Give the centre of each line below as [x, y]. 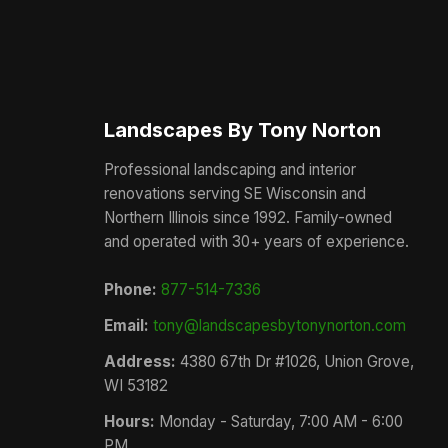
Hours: [129, 421]
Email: [126, 325]
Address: [140, 361]
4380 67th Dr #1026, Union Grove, [295, 361]
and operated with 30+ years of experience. [256, 241]
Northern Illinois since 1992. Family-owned [248, 217]
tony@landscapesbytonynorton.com [279, 325]
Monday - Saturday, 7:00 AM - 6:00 [279, 421]
